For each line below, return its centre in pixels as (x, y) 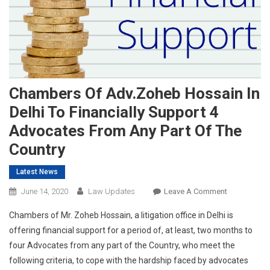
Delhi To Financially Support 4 (114, 112)
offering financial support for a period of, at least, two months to (131, 230)
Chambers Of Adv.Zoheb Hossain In (134, 93)
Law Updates (111, 191)
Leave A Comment (196, 191)
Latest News (37, 171)
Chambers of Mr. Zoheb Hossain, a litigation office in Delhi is (121, 215)
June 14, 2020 (45, 191)
